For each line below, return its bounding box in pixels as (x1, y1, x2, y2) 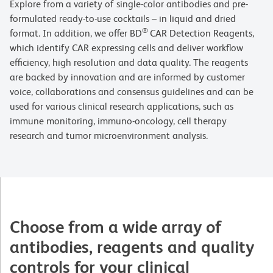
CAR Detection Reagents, (150, 27, 254, 40)
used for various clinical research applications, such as (10, 101, 233, 113)
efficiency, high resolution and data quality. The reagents (10, 57, 248, 69)
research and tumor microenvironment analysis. (10, 130, 210, 142)
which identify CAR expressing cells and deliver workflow (10, 42, 243, 54)
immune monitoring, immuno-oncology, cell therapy (10, 115, 227, 127)
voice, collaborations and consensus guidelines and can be (10, 86, 253, 98)
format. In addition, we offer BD (10, 27, 142, 40)
